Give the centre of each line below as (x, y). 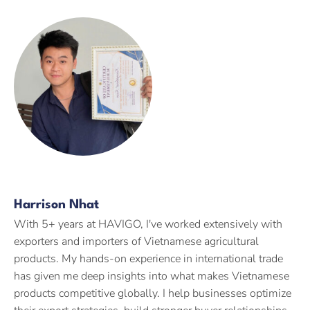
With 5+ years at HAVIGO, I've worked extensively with (148, 224)
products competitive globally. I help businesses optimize (153, 293)
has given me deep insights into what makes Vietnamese (152, 276)
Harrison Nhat (56, 205)
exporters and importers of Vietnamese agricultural (136, 241)
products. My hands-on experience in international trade (148, 259)
